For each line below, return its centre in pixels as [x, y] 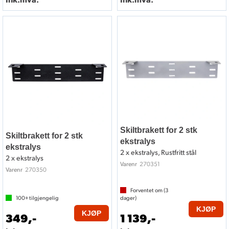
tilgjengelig [43, 198]
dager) [128, 198]
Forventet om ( [148, 190]
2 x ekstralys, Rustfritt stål [158, 152]
